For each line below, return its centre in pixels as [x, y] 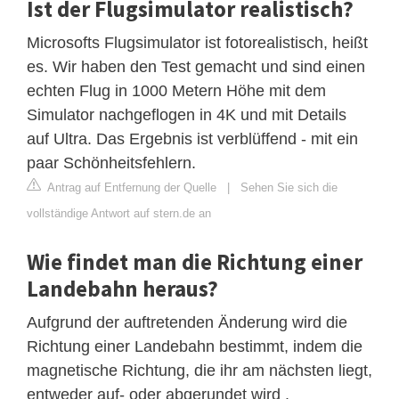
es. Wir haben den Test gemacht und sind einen [196, 66]
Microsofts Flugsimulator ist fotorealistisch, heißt [197, 42]
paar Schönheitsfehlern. [111, 163]
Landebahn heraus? [122, 288]
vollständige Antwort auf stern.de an [119, 213]
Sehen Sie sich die [289, 187]
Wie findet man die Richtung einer [195, 261]
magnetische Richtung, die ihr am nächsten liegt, [199, 370]
